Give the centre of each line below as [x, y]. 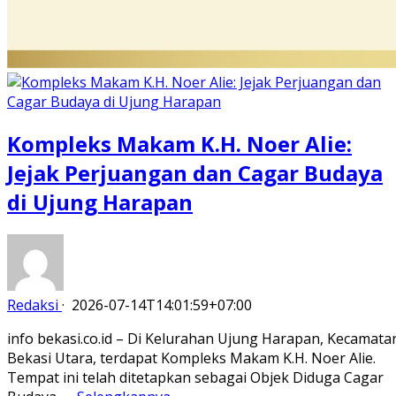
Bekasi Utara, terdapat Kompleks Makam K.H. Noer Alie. [191, 358]
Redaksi [33, 305]
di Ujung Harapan [100, 202]
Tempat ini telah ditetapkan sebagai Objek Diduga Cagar [195, 377]
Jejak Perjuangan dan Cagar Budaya [195, 172]
